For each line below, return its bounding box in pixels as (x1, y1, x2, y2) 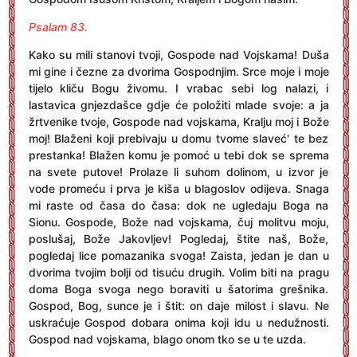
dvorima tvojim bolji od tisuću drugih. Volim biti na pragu (28, 265, 329, 279)
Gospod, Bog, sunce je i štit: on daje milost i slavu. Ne (28, 299, 329, 312)
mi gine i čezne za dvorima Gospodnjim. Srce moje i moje (28, 65, 329, 78)
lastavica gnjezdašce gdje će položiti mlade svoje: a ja (28, 98, 329, 112)
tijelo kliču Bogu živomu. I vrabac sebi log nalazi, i (28, 81, 329, 95)
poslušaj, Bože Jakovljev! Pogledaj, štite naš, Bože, (28, 232, 329, 245)
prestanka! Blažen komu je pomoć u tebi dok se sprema (28, 148, 329, 162)
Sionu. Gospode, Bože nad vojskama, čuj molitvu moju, (28, 215, 329, 229)
